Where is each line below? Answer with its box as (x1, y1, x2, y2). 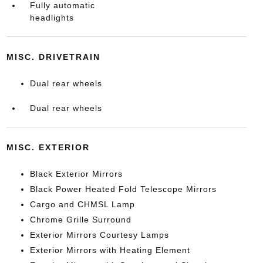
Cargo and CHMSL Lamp (29, 200, 135, 209)
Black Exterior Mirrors (29, 169, 123, 178)
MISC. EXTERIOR (6, 143, 90, 152)
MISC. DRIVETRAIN (6, 52, 100, 62)
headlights (29, 13, 74, 22)
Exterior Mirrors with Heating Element (29, 245, 190, 255)
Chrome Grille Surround (29, 215, 131, 224)
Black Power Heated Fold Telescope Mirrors (29, 184, 217, 194)
